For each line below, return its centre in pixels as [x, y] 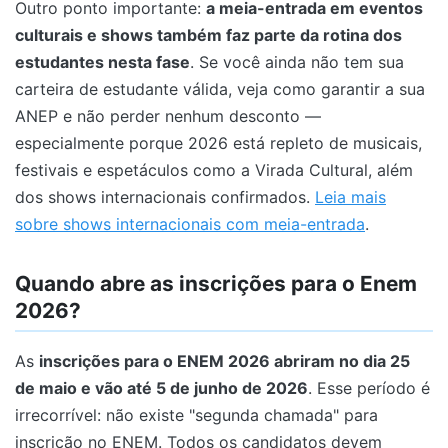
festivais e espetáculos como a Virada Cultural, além [214, 169]
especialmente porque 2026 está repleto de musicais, [218, 142]
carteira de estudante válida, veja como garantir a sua [220, 88]
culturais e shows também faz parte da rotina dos [208, 34]
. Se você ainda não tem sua [297, 61]
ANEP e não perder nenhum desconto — [168, 115]
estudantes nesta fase [102, 61]
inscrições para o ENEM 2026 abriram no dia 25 [224, 360]
